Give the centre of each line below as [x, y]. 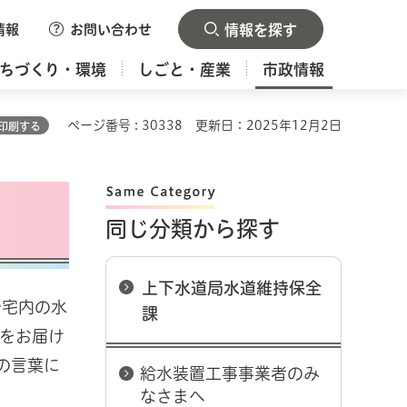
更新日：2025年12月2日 [268, 125]
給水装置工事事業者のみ [230, 373]
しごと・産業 [185, 69]
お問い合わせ [111, 30]
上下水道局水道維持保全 [232, 288]
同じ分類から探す [193, 229]
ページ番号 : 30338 [125, 125]
